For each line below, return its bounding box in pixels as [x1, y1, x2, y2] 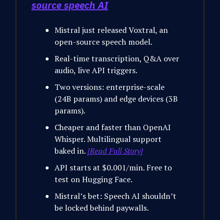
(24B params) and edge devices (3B [55, 93, 178, 105]
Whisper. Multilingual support [55, 134, 162, 145]
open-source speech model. [55, 36, 152, 48]
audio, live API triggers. [55, 65, 137, 76]
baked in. [55, 145, 87, 157]
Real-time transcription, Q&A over [55, 53, 179, 64]
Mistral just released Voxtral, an [55, 25, 168, 36]
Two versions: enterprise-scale [55, 82, 165, 93]
